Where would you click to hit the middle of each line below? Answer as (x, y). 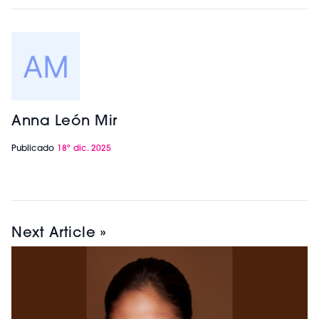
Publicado (34, 149)
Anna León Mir (64, 122)
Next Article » (58, 234)
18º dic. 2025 (84, 149)
